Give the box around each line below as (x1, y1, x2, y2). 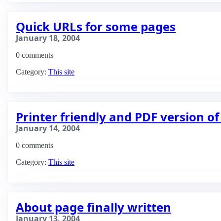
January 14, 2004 (16, 123, 80, 134)
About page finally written (16, 199, 171, 215)
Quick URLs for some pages (16, 18, 176, 35)
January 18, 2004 (16, 33, 80, 43)
